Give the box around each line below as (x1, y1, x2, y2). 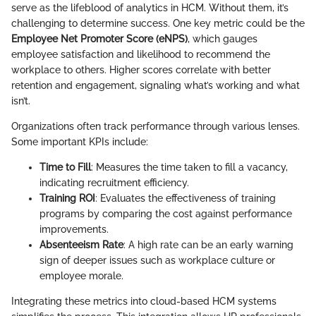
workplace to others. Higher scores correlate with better (11, 64, 271, 76)
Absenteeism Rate (39, 239, 123, 251)
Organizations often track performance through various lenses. (11, 121, 300, 133)
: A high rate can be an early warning (123, 239, 293, 251)
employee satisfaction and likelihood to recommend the (11, 49, 270, 61)
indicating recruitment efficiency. (39, 177, 189, 189)
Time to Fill (39, 162, 91, 174)
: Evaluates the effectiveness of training (95, 193, 276, 205)
